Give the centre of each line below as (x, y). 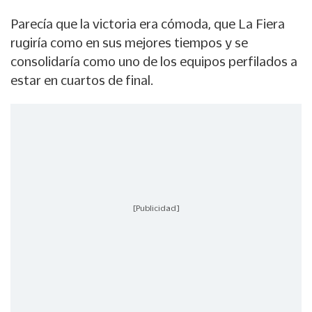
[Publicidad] (156, 208)
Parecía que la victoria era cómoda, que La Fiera (148, 24)
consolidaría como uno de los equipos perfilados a (154, 62)
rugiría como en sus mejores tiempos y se (129, 43)
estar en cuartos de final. (82, 80)
